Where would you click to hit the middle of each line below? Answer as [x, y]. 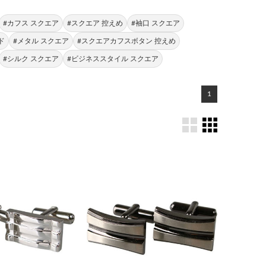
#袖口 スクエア [155, 23]
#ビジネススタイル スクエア [113, 59]
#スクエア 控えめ [95, 23]
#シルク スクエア [31, 59]
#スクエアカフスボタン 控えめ [126, 41]
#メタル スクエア [41, 41]
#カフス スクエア [31, 23]
